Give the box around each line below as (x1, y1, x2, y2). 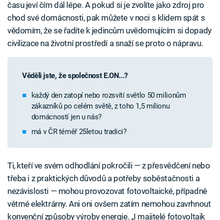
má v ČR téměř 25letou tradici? (31, 127, 127, 136)
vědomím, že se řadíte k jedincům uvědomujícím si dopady (7, 26, 212, 36)
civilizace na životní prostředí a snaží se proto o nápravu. (7, 38, 203, 49)
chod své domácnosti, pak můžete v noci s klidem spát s (7, 13, 205, 23)
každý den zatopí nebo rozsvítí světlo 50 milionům (31, 91, 186, 100)
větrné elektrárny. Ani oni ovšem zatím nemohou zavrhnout (7, 198, 211, 209)
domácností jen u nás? (31, 112, 102, 122)
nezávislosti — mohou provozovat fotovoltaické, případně (7, 186, 207, 196)
